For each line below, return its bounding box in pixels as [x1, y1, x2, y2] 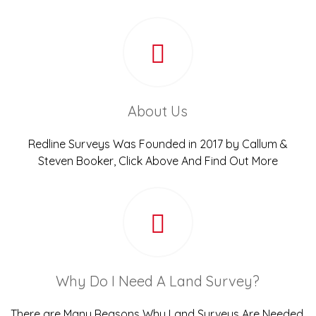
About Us [128, 102, 188, 121]
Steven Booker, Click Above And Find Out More [37, 154, 278, 169]
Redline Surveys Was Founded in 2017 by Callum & [28, 137, 288, 152]
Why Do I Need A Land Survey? [56, 272, 260, 291]
